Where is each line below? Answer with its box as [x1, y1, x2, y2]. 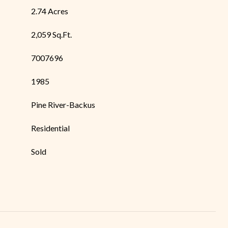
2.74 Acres [31, 6, 68, 16]
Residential [31, 123, 70, 133]
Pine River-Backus [31, 100, 95, 109]
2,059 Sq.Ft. [31, 30, 72, 39]
